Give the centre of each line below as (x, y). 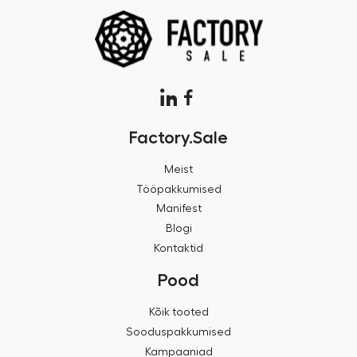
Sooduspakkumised (178, 332)
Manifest (178, 209)
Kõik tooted (178, 313)
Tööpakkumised (178, 189)
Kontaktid (178, 249)
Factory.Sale (178, 137)
